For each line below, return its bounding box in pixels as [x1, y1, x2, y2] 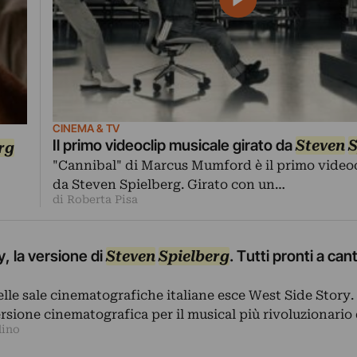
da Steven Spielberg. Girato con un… [52, 177, 285, 193]
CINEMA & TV [52, 122, 120, 135]
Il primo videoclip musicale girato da [52, 136, 296, 155]
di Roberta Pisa [52, 193, 138, 206]
